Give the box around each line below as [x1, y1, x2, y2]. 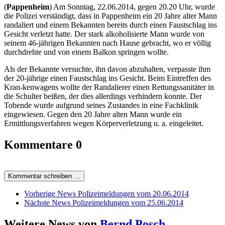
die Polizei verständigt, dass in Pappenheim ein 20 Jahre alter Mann [4, 11, 217, 20]
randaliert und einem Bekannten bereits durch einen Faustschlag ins [4, 20, 217, 29]
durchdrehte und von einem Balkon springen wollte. [4, 47, 169, 56]
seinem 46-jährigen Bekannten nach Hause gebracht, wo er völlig [4, 38, 211, 47]
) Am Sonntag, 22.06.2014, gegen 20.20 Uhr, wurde [49, 2, 215, 11]
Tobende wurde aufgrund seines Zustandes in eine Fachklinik [4, 100, 198, 109]
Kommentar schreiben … [8, 172, 80, 180]
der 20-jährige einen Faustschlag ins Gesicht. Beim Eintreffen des [4, 73, 211, 82]
